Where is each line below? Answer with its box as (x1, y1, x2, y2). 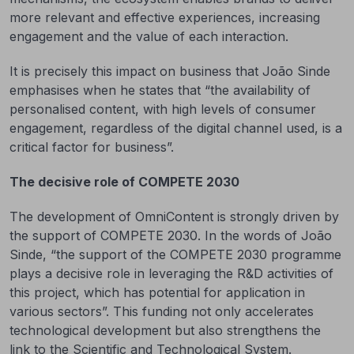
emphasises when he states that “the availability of (9, 82, 311, 98)
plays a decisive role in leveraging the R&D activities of (9, 265, 333, 281)
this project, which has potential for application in (9, 284, 305, 300)
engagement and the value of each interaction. (9, 28, 288, 44)
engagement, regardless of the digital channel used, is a (9, 120, 342, 136)
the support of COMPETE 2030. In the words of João (9, 228, 332, 243)
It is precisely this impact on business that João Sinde (9, 63, 330, 79)
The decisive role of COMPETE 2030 (9, 174, 239, 190)
